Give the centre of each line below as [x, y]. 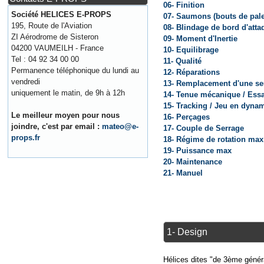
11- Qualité [182, 61]
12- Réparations [191, 72]
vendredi [26, 82]
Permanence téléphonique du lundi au [75, 70]
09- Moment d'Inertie [200, 39]
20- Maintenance [192, 162]
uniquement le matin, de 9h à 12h [68, 93]
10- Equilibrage [191, 50]
